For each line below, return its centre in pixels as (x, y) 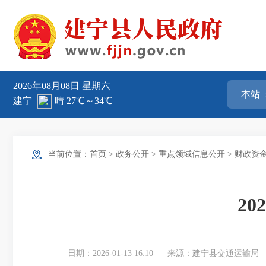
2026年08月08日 (47, 86)
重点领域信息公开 (192, 154)
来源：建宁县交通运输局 (213, 253)
